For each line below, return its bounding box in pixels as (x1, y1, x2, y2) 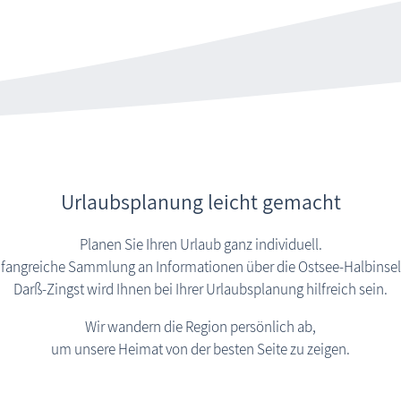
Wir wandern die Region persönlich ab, (85, 317, 316, 337)
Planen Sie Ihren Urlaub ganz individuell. (79, 235, 322, 255)
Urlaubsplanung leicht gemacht (60, 188, 341, 217)
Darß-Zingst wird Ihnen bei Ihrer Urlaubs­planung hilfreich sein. (13, 279, 388, 300)
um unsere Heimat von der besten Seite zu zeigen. (51, 339, 350, 360)
